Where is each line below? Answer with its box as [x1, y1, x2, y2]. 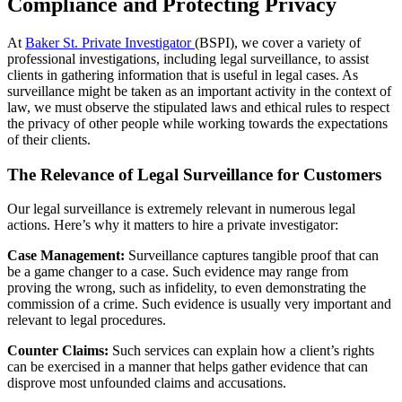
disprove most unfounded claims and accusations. [7, 375, 286, 391]
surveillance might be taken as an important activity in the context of [7, 83, 391, 99]
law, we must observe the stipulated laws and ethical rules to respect [7, 99, 389, 115]
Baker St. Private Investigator [25, 34, 195, 50]
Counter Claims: [7, 343, 112, 359]
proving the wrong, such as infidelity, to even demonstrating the [7, 280, 366, 296]
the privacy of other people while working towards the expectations [7, 115, 388, 131]
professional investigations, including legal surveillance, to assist [7, 50, 369, 66]
